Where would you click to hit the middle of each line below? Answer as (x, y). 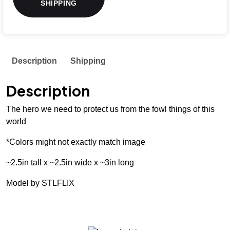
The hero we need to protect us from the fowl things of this (110, 109)
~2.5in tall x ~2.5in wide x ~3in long (70, 162)
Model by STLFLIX (40, 183)
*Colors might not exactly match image (76, 142)
